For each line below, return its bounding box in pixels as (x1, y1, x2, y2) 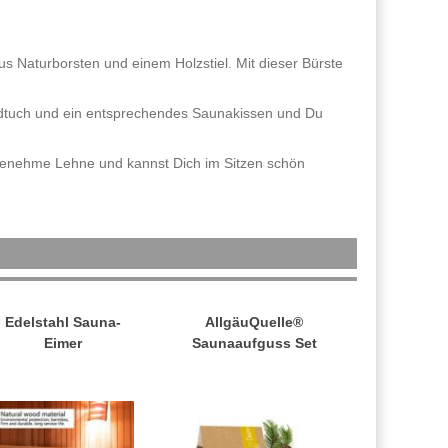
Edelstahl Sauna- (4, 314, 121, 331)
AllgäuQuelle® (205, 314, 304, 331)
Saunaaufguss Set (191, 335, 317, 352)
